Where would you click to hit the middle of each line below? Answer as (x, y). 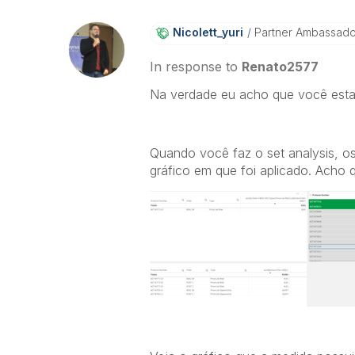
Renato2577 (280, 67)
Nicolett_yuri (208, 32)
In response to (195, 67)
